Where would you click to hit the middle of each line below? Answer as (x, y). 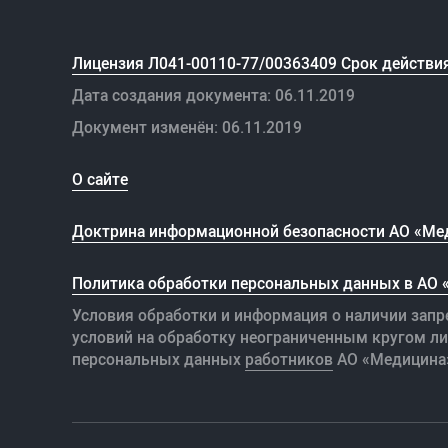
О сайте (100, 178)
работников (289, 358)
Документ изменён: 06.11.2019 (187, 126)
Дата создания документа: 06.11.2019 (213, 94)
